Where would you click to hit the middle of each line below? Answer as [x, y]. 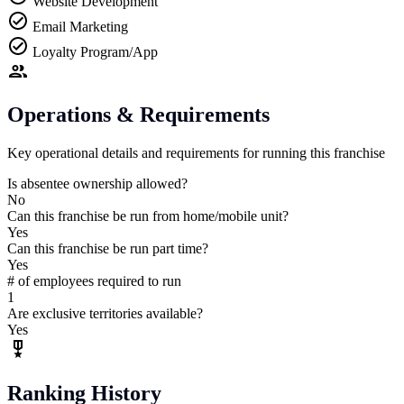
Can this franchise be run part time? [108, 249]
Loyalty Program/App [95, 51]
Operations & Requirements [138, 115]
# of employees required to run [94, 281]
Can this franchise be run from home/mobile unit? [148, 216]
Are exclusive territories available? [105, 314]
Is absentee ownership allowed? [97, 184]
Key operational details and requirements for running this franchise [196, 153]
